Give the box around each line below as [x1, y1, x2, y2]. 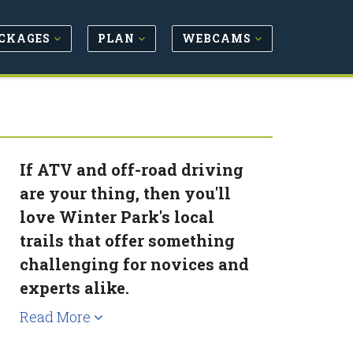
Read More [20, 307, 95, 326]
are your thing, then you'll [20, 183, 232, 203]
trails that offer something [20, 230, 236, 251]
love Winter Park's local [20, 206, 215, 227]
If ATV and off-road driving [20, 159, 244, 180]
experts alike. [20, 277, 130, 298]
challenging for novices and [20, 254, 250, 274]
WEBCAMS [182, 30, 255, 46]
